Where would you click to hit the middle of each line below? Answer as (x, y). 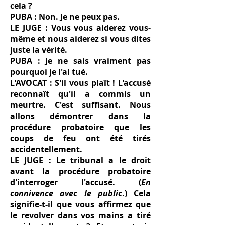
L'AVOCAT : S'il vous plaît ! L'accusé (80, 83)
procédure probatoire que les (80, 127)
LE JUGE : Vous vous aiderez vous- (80, 28)
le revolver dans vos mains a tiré (80, 215)
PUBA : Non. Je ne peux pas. (65, 17)
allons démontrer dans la (80, 116)
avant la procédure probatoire (80, 171)
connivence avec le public (66, 193)
